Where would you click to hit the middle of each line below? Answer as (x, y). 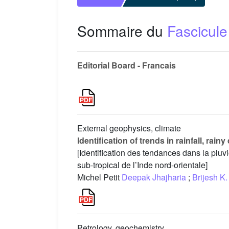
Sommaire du (122, 31)
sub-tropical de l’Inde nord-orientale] (142, 165)
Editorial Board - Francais (127, 65)
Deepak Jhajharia (154, 177)
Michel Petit (99, 177)
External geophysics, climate (129, 128)
